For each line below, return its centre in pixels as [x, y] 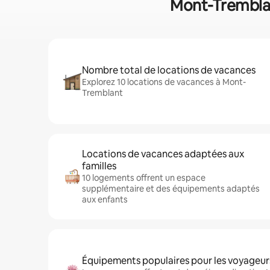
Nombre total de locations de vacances [169, 70]
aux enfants [105, 199]
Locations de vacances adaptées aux [163, 154]
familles [99, 166]
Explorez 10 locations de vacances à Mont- [164, 82]
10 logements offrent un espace [144, 178]
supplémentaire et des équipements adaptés [171, 189]
